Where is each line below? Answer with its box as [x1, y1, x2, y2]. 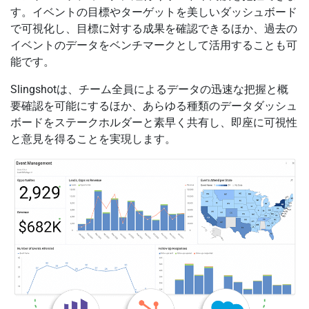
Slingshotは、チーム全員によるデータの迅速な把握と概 [10, 82, 288, 96]
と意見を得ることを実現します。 [10, 132, 176, 146]
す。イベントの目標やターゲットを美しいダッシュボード [10, 5, 297, 19]
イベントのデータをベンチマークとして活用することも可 [10, 38, 297, 52]
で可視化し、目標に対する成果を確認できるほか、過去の [10, 21, 297, 35]
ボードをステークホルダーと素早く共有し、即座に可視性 [10, 115, 297, 129]
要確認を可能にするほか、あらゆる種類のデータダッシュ [10, 99, 297, 112]
